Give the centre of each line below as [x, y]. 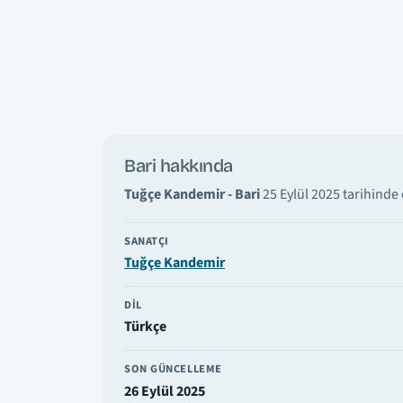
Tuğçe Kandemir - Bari [192, 194]
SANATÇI [147, 241]
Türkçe [145, 327]
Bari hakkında [179, 165]
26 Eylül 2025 [165, 391]
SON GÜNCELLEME [173, 369]
